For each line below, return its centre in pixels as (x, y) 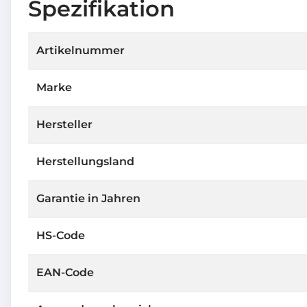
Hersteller (64, 124)
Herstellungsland (85, 161)
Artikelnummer (81, 50)
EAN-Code (65, 272)
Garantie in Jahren (88, 198)
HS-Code (61, 235)
